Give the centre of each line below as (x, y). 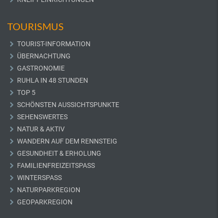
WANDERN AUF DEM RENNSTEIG (67, 141)
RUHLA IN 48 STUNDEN (53, 80)
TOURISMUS (36, 26)
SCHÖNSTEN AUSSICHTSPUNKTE (68, 105)
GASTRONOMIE (41, 68)
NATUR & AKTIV (41, 129)
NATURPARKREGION (49, 190)
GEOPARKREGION (45, 202)
